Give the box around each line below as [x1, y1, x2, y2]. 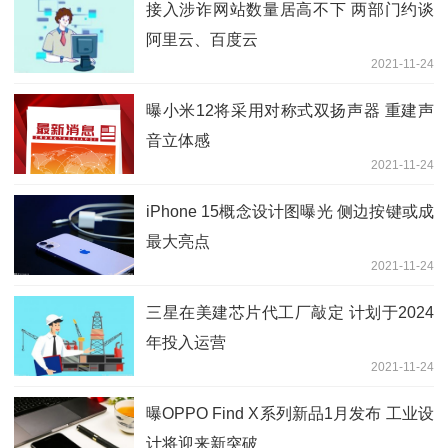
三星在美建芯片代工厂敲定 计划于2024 [146, 303, 434, 321]
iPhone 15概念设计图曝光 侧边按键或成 [146, 202, 434, 220]
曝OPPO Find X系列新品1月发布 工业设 [146, 404, 434, 422]
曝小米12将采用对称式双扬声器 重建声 [146, 101, 434, 119]
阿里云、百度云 [146, 30, 258, 48]
